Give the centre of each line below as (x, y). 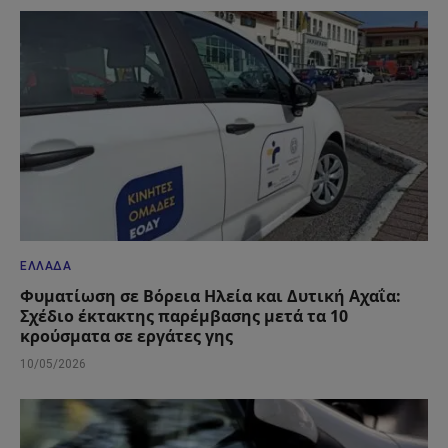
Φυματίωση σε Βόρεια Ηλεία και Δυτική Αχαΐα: (210, 295)
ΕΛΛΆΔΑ (46, 265)
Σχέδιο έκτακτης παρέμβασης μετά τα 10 (184, 315)
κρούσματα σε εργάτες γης (126, 335)
